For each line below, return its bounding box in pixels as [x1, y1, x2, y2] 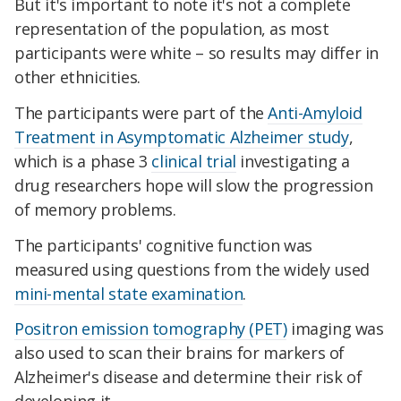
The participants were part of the [14, 101, 269, 124]
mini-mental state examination [14, 282, 243, 304]
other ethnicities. [14, 66, 141, 89]
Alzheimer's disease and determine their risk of [14, 366, 363, 388]
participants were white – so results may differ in [14, 42, 380, 64]
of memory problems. [14, 198, 176, 220]
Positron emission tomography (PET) [14, 318, 287, 340]
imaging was [286, 318, 384, 340]
